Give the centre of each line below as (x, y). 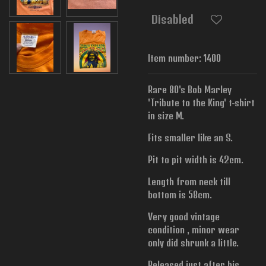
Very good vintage (184, 216)
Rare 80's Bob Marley (190, 89)
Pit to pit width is (182, 159)
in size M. (166, 115)
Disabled (172, 20)
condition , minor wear (194, 229)
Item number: (175, 58)
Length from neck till (189, 181)
